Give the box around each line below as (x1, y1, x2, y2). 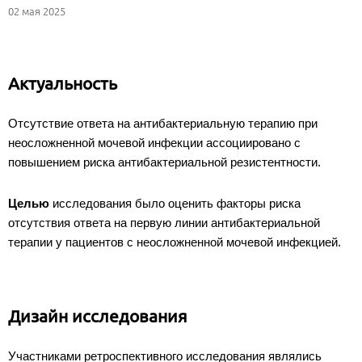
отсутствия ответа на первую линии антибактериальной (8, 215, 320, 229)
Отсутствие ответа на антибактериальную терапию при (8, 116, 318, 130)
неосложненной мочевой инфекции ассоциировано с (8, 135, 301, 149)
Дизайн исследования (8, 305, 187, 326)
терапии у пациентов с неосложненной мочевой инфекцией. (8, 234, 344, 249)
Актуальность (8, 73, 121, 93)
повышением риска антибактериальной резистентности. (8, 154, 321, 169)
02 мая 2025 (8, 5, 65, 17)
